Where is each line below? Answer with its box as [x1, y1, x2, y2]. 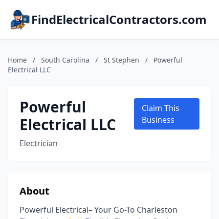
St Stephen [104, 55, 139, 65]
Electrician [20, 138, 58, 149]
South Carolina [41, 55, 89, 65]
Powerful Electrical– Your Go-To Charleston [20, 204, 177, 215]
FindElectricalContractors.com [31, 11, 207, 27]
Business [142, 114, 175, 125]
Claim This [142, 103, 180, 113]
